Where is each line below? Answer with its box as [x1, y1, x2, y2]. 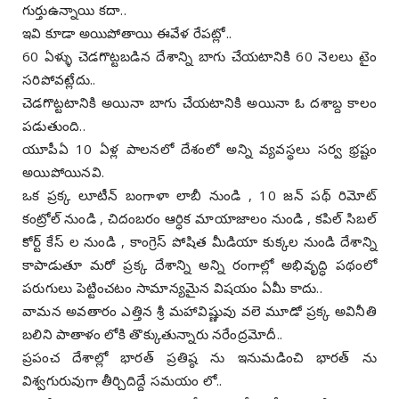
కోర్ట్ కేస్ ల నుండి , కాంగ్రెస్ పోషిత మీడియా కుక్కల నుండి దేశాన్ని [22, 232, 377, 250]
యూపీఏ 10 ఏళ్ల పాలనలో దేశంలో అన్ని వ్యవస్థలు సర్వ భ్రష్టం [22, 139, 377, 158]
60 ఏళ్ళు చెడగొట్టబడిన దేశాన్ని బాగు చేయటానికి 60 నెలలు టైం [22, 46, 377, 65]
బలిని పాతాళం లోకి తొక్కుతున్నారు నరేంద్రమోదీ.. [22, 324, 283, 343]
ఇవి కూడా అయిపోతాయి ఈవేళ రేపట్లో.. [22, 23, 232, 42]
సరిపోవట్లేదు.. [22, 69, 96, 88]
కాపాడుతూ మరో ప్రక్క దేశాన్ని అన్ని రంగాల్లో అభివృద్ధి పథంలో [22, 255, 377, 273]
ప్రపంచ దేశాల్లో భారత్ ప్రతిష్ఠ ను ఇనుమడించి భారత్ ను [22, 347, 377, 366]
